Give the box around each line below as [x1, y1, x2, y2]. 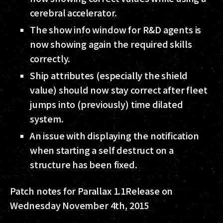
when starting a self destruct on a [30, 143, 174, 157]
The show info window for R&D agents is [30, 23, 202, 36]
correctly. [30, 52, 71, 65]
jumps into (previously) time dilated [30, 98, 183, 111]
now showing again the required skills [30, 37, 192, 51]
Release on [125, 184, 173, 198]
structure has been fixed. [30, 158, 137, 171]
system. [30, 112, 64, 125]
